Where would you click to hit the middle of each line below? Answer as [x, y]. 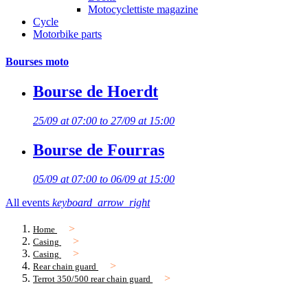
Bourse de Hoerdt [96, 91]
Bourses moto [37, 61]
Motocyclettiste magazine [143, 10]
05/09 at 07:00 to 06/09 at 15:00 [104, 179]
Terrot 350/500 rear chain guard [92, 278]
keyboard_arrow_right [101, 202]
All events [29, 202]
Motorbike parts [67, 34]
